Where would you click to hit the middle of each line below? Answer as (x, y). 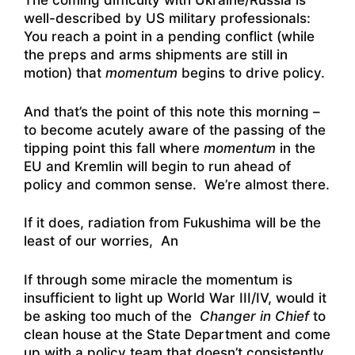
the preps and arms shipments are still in (156, 55)
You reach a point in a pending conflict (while (169, 37)
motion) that (65, 73)
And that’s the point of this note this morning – (172, 111)
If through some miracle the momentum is (158, 279)
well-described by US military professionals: (169, 19)
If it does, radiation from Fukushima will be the (172, 223)
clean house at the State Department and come (177, 334)
